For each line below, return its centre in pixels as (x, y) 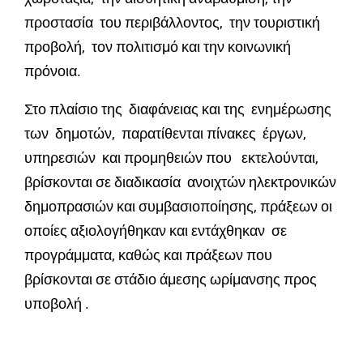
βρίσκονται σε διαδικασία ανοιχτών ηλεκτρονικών (180, 182)
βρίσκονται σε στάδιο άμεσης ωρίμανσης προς (172, 280)
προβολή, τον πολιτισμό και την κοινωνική (158, 47)
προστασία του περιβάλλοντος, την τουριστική (172, 23)
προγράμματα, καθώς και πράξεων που (148, 255)
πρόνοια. (53, 71)
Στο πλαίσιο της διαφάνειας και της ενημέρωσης (179, 109)
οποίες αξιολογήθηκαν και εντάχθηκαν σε (156, 231)
